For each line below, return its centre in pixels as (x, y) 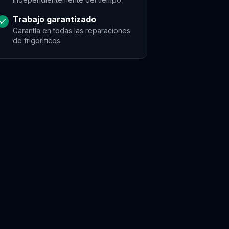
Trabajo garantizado (54, 19)
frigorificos (42, 41)
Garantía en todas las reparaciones (72, 30)
